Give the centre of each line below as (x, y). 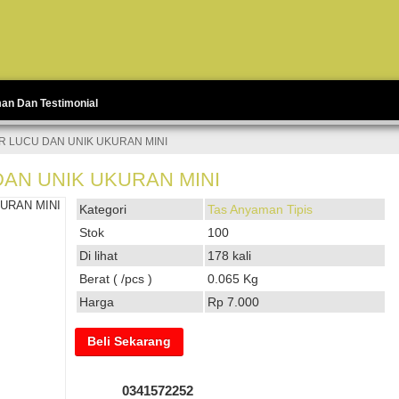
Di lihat (98, 256)
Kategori (103, 209)
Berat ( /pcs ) (116, 279)
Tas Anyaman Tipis (260, 209)
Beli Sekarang (129, 341)
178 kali (229, 256)
